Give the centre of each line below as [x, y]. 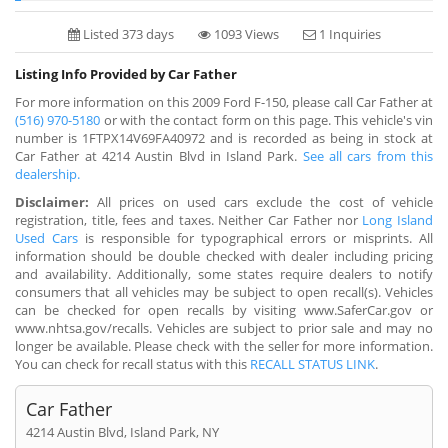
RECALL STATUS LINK [312, 363]
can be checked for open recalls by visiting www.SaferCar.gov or [224, 309]
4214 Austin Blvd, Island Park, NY [122, 431]
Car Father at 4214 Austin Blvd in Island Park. [159, 155]
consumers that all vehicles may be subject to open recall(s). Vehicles [224, 291]
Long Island [398, 219]
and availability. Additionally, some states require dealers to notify [224, 273]
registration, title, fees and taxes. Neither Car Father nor [189, 219]
